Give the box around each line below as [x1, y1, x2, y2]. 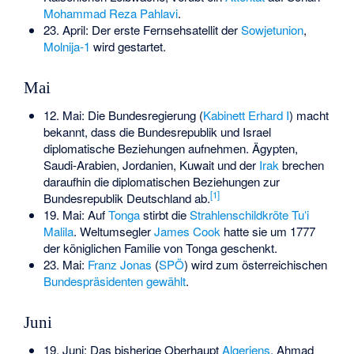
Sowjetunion [240, 21, 303, 38]
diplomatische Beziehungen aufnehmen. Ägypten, [43, 139, 298, 156]
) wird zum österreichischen [183, 255, 327, 273]
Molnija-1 [43, 37, 90, 55]
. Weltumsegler [73, 222, 154, 239]
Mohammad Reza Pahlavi [43, 4, 178, 21]
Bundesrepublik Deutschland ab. [43, 189, 210, 206]
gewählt [145, 272, 186, 289]
